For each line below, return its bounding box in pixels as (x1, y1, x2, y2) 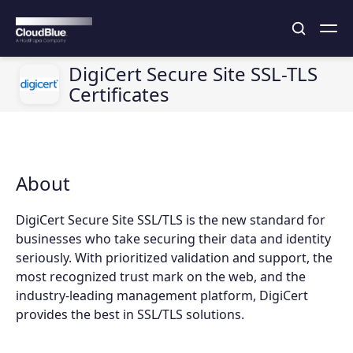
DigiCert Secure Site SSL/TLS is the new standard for (16, 211, 325, 229)
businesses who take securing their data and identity (16, 230, 331, 247)
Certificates (69, 81, 169, 107)
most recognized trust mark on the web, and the (16, 268, 306, 285)
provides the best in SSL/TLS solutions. (16, 306, 244, 323)
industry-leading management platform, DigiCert (16, 287, 308, 304)
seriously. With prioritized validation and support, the (16, 249, 333, 266)
